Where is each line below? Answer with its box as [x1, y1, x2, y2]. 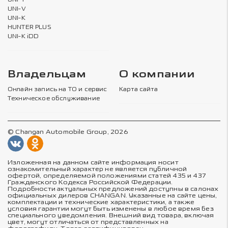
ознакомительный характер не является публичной [8, 165, 187, 173]
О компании [119, 68, 194, 81]
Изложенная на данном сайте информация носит [8, 159, 179, 166]
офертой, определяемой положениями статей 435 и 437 [8, 172, 206, 179]
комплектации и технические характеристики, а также [8, 198, 194, 206]
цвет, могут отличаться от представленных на [8, 218, 168, 225]
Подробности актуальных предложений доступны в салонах [8, 185, 219, 192]
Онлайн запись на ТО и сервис [8, 86, 107, 93]
